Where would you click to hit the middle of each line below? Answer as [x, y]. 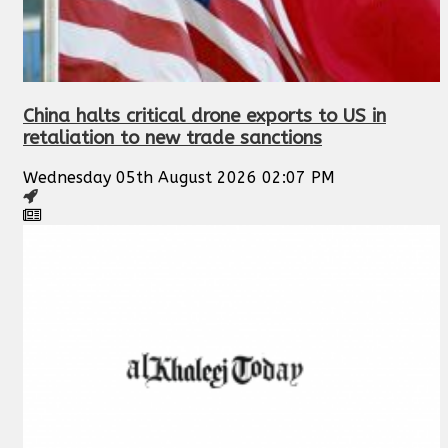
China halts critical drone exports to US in [204, 116]
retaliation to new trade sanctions [172, 138]
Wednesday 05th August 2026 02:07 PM [179, 177]
